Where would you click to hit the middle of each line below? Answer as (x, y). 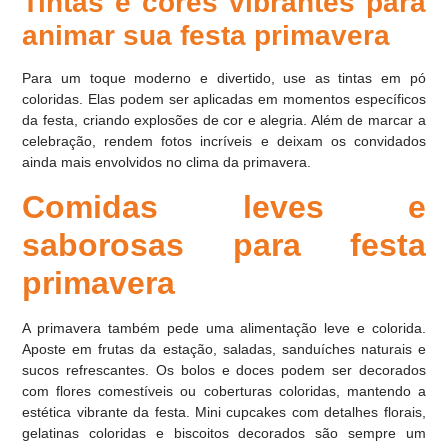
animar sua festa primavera (206, 36)
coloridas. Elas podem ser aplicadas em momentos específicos (224, 99)
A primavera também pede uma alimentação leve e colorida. (224, 327)
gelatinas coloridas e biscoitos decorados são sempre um (224, 432)
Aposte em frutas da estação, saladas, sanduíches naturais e (224, 348)
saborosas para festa (224, 244)
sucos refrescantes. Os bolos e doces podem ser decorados (224, 369)
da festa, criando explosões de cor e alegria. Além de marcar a (224, 120)
